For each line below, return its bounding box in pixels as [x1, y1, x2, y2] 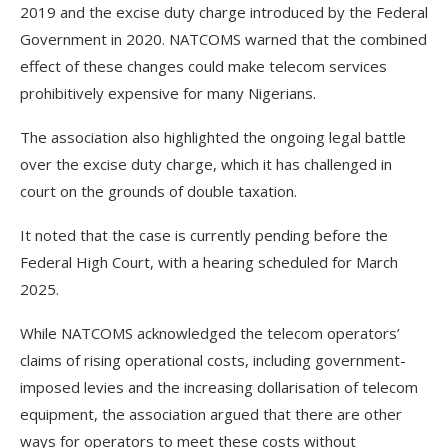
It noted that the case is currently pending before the [20, 225, 388, 245]
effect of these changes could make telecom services [20, 56, 387, 76]
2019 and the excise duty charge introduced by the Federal [20, 2, 428, 22]
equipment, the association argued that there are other [20, 404, 402, 424]
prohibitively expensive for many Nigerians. [20, 83, 316, 103]
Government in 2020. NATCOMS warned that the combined [20, 29, 427, 49]
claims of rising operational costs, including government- [20, 350, 406, 370]
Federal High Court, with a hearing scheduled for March [20, 252, 398, 272]
